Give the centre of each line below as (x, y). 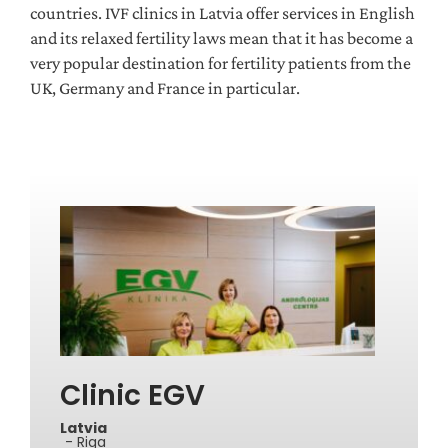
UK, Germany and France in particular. (165, 88)
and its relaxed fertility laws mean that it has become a (221, 38)
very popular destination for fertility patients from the (220, 63)
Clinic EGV (132, 395)
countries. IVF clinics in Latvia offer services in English (222, 13)
